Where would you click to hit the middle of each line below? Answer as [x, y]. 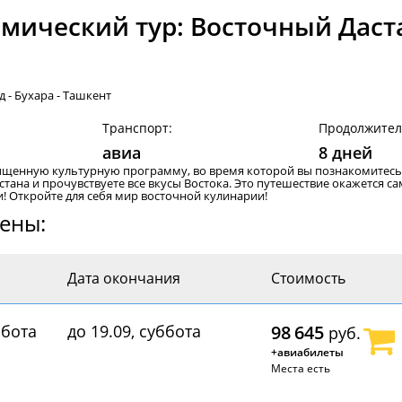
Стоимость [308, 278]
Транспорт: [137, 128]
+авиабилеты [307, 352]
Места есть [300, 368]
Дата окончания [123, 278]
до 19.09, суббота [134, 331]
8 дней [345, 153]
